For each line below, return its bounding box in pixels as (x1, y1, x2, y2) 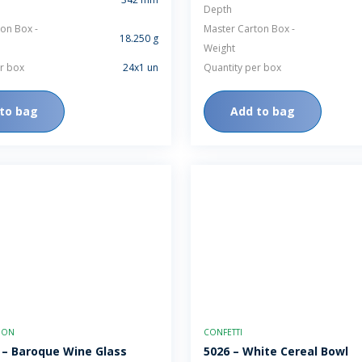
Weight (204, 41, 235, 55)
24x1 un (123, 61, 158, 74)
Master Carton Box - (204, 22, 295, 36)
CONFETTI (204, 326, 242, 338)
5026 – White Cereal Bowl (204, 343, 348, 359)
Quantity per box (204, 61, 281, 74)
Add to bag (230, 103, 295, 119)
